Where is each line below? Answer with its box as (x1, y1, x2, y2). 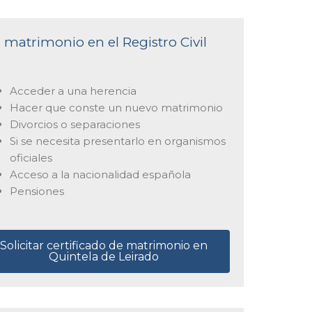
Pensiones (9, 185, 64, 198)
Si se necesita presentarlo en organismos (9, 134, 226, 148)
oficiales (9, 151, 52, 164)
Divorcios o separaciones (9, 118, 140, 131)
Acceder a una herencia (9, 84, 136, 97)
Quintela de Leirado (49, 249, 159, 263)
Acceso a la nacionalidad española (9, 168, 191, 181)
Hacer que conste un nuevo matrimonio (9, 101, 223, 114)
